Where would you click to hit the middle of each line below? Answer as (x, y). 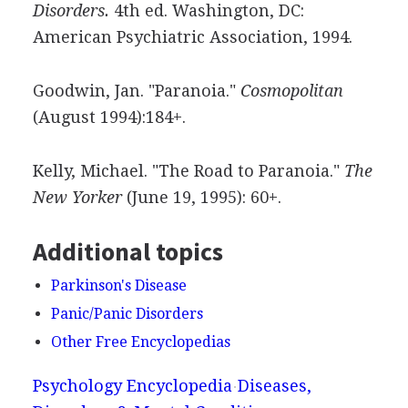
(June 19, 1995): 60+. (201, 197)
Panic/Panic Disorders (127, 313)
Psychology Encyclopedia (132, 385)
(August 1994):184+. (109, 117)
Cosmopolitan (291, 90)
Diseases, (274, 385)
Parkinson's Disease (118, 285)
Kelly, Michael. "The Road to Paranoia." (188, 170)
